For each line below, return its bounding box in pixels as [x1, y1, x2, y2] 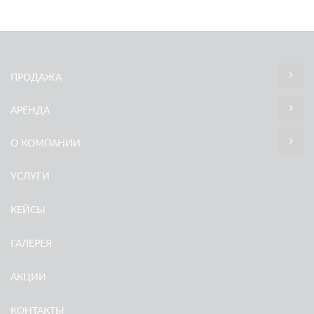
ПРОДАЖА [11, 73, 62, 83]
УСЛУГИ [11, 172, 50, 182]
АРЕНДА [11, 106, 50, 116]
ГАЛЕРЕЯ [11, 239, 52, 249]
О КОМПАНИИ [11, 139, 81, 149]
